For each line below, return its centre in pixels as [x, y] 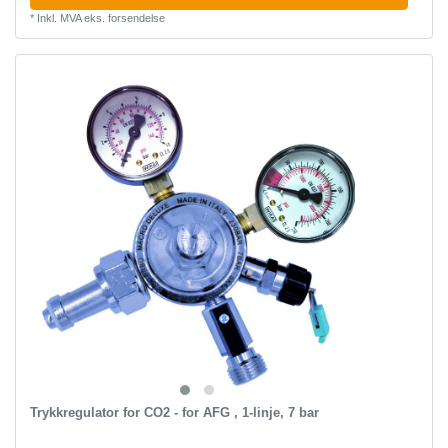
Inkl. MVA [58, 18]
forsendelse [136, 18]
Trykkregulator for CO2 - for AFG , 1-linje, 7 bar [174, 412]
